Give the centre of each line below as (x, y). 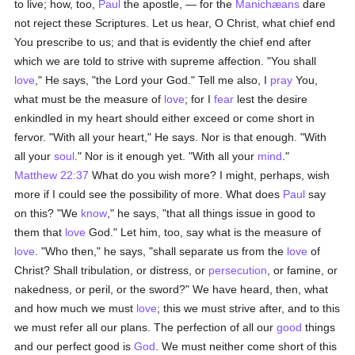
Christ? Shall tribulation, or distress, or (112, 270)
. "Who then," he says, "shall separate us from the (161, 251)
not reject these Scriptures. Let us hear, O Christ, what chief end (175, 23)
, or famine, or (303, 270)
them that (40, 232)
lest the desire (271, 99)
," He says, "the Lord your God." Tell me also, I (153, 80)
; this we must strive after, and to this (249, 308)
